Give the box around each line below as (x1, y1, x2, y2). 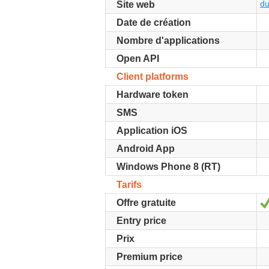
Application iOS (116, 125, 187, 136)
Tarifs (116, 180, 142, 190)
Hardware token (116, 89, 189, 100)
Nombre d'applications (116, 35, 220, 46)
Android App (116, 144, 175, 154)
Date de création (116, 17, 191, 28)
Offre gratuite (116, 198, 176, 208)
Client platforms (116, 71, 189, 82)
